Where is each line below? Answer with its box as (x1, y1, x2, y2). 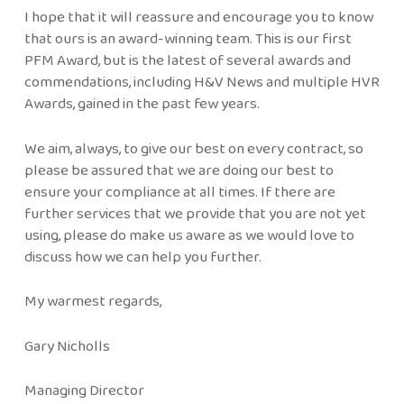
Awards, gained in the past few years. (23, 92, 260, 115)
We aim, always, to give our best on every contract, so (23, 136, 363, 160)
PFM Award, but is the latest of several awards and (23, 49, 351, 72)
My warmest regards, (23, 289, 161, 313)
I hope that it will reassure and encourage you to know (23, 5, 373, 29)
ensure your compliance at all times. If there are (23, 179, 335, 203)
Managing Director (23, 379, 144, 402)
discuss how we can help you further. (23, 244, 262, 268)
